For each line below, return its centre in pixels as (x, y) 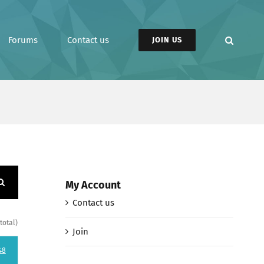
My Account (93, 185)
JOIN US (167, 40)
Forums (23, 40)
